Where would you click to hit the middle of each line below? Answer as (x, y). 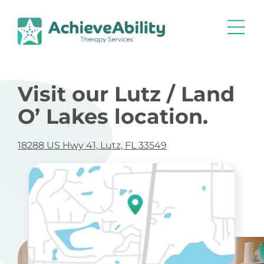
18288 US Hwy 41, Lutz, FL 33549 (92, 145)
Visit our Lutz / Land (126, 94)
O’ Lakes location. (113, 116)
